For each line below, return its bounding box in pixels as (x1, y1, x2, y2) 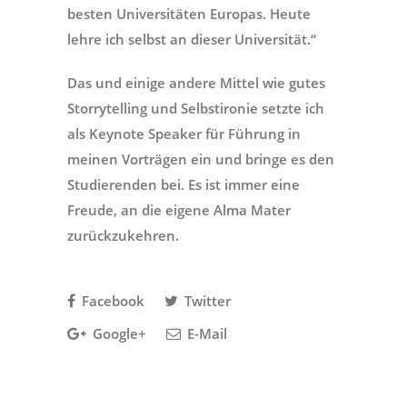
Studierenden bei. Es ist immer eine (67, 174, 300, 194)
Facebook (78, 291, 144, 310)
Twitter (181, 291, 231, 310)
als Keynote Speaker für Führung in (67, 124, 301, 143)
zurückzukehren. (67, 225, 179, 244)
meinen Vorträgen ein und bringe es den (67, 149, 334, 168)
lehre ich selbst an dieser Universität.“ (67, 29, 316, 48)
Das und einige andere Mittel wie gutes (67, 73, 325, 92)
